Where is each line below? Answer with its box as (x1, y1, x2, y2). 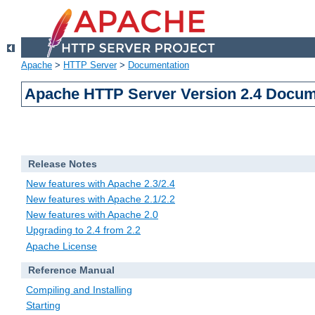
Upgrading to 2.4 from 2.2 (26, 224, 141, 236)
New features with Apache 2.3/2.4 (26, 177, 175, 189)
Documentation (128, 60, 189, 71)
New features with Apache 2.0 (26, 209, 158, 221)
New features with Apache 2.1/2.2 (26, 193, 175, 205)
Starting (26, 300, 60, 311)
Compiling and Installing (26, 284, 132, 296)
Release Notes (27, 158, 97, 170)
